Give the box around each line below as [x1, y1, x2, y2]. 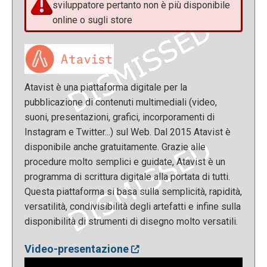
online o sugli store [52, 14, 132, 26]
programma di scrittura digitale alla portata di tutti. [24, 171, 230, 183]
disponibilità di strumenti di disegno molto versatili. [24, 216, 238, 228]
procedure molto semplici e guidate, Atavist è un [24, 156, 225, 168]
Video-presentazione [24, 243, 131, 256]
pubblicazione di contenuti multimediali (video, [24, 97, 217, 108]
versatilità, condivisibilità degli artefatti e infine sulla [24, 201, 241, 213]
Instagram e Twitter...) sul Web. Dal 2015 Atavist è [24, 126, 231, 138]
